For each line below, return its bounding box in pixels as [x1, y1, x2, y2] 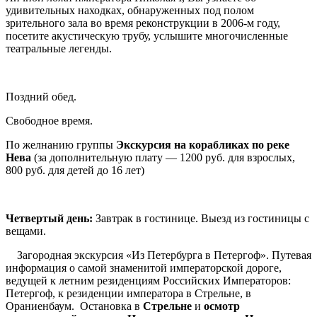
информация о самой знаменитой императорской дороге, [6, 262, 282, 275]
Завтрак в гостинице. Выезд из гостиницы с [93, 212, 309, 225]
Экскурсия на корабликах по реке [116, 139, 289, 151]
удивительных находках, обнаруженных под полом [6, 4, 254, 17]
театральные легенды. [6, 42, 112, 55]
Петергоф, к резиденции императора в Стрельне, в [6, 287, 251, 300]
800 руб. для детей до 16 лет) [6, 164, 144, 177]
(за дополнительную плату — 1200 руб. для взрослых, [31, 151, 295, 164]
